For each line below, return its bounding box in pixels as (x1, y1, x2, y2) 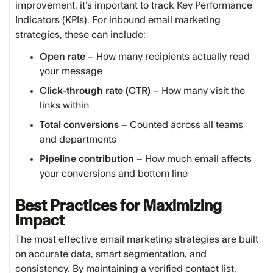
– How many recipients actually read (85, 52, 250, 62)
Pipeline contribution (40, 154, 136, 164)
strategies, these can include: (15, 30, 146, 40)
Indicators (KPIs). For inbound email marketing (15, 15, 221, 25)
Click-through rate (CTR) (40, 86, 151, 96)
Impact (15, 211, 65, 229)
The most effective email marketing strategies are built (15, 235, 258, 244)
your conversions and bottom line (40, 169, 188, 179)
